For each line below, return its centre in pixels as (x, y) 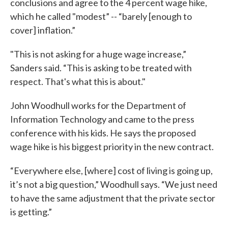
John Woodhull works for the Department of (98, 105)
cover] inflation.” (43, 30)
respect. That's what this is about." (78, 81)
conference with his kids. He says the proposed (103, 133)
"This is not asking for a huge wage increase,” (98, 54)
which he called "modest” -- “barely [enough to (101, 16)
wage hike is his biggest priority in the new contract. (112, 147)
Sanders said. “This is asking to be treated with (101, 68)
